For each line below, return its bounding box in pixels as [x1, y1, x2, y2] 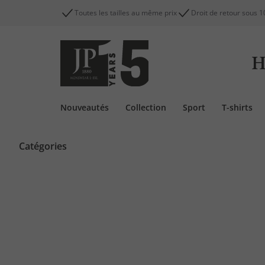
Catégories [19, 140, 67, 153]
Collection [125, 102, 166, 113]
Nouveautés [60, 102, 109, 113]
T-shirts [222, 102, 253, 113]
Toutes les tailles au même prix [75, 8, 177, 18]
